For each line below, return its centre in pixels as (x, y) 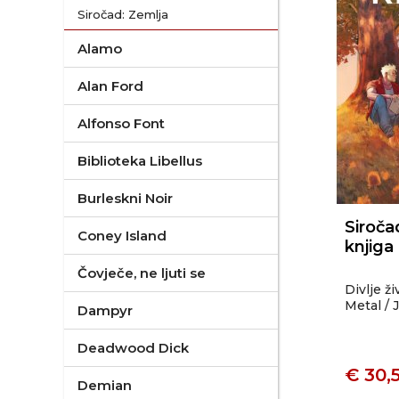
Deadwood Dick (133, 348)
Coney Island (122, 236)
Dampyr (105, 310)
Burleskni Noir (125, 198)
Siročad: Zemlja (123, 14)
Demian (105, 385)
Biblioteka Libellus (140, 161)
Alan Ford (110, 86)
